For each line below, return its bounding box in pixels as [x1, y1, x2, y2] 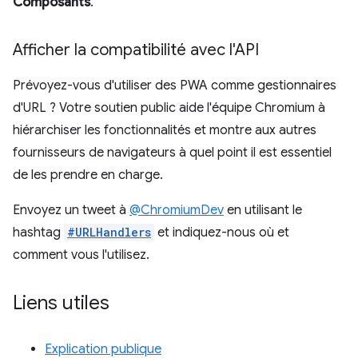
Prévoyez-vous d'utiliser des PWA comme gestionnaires [13, 78, 336, 94]
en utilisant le [224, 202, 302, 219]
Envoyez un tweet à [13, 202, 129, 219]
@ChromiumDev [129, 202, 224, 219]
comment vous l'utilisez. [13, 247, 149, 264]
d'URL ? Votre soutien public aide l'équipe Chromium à [13, 100, 325, 117]
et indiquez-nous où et [154, 225, 289, 241]
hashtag [13, 225, 64, 241]
